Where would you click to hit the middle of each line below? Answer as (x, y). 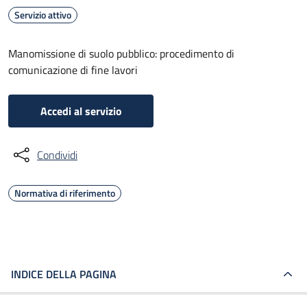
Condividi (57, 155)
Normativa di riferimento (65, 193)
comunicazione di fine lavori (73, 70)
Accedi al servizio (81, 111)
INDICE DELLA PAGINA (64, 274)
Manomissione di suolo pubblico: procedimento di (121, 53)
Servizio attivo (43, 15)
